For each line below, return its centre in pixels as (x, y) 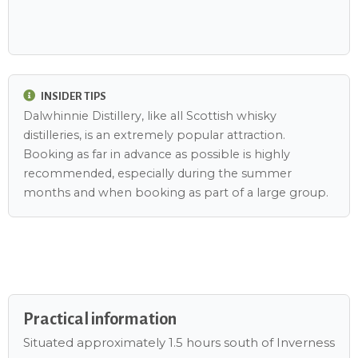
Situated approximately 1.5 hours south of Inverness (179, 343)
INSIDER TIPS (72, 97)
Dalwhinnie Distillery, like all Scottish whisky (150, 115)
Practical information (100, 318)
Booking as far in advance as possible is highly (157, 154)
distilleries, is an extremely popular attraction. (154, 135)
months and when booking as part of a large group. (176, 192)
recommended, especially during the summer (157, 173)
